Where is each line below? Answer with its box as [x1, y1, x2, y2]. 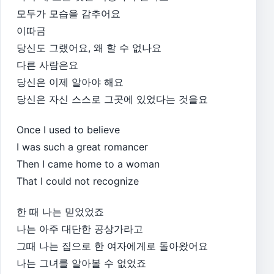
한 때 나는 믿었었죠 [17, 205, 104, 218]
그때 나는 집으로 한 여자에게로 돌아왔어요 [17, 239, 208, 252]
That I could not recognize [17, 174, 139, 187]
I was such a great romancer [17, 140, 148, 153]
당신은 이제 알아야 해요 [17, 76, 124, 89]
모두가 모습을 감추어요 [17, 7, 120, 20]
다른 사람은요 [17, 59, 78, 72]
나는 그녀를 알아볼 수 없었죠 [17, 256, 146, 269]
